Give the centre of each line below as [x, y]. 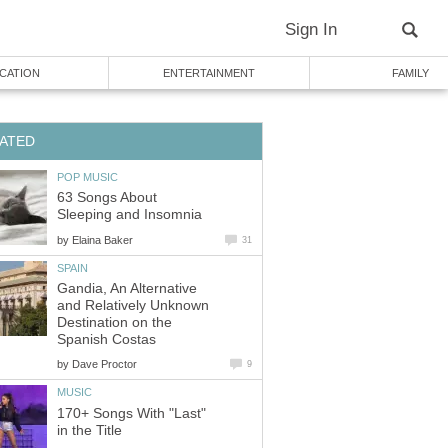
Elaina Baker [102, 239]
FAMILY [410, 73]
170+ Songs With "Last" [131, 413]
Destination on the [114, 323]
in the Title [89, 430]
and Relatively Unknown [133, 306]
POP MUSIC [87, 176]
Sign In [311, 29]
